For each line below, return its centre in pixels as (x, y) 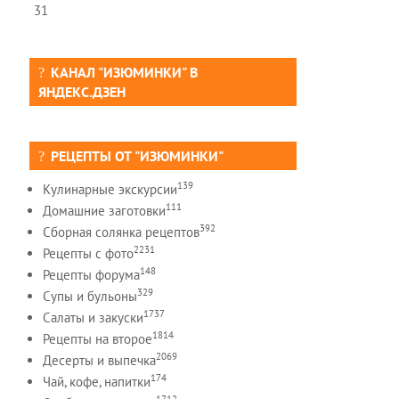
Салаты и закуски (93, 318)
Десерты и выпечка (99, 361)
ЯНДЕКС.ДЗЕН (82, 92)
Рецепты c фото (88, 254)
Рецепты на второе (98, 339)
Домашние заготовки (104, 211)
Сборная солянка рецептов (121, 232)
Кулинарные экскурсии (110, 190)
